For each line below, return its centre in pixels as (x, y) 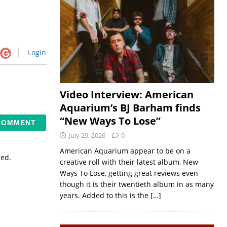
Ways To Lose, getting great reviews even (129, 173)
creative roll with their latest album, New (129, 162)
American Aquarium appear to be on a (125, 151)
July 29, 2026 (87, 135)
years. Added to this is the (105, 195)
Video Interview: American (126, 94)
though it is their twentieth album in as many (137, 184)
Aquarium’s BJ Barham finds (130, 108)
